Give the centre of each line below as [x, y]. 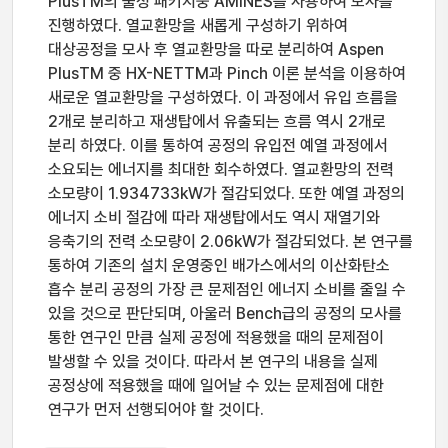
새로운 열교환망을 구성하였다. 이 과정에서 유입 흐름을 [223, 97]
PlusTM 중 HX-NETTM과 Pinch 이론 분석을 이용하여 [227, 73]
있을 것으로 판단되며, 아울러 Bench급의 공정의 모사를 [225, 313]
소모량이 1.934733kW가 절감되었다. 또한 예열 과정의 [226, 193]
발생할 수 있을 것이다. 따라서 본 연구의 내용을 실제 [213, 361]
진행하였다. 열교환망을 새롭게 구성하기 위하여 [198, 25]
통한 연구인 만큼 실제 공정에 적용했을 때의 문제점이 [216, 337]
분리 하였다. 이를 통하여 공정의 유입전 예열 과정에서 [218, 145]
